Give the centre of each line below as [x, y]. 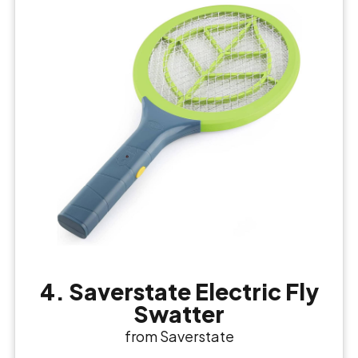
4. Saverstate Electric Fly [179, 292]
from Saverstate [179, 336]
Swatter [179, 314]
